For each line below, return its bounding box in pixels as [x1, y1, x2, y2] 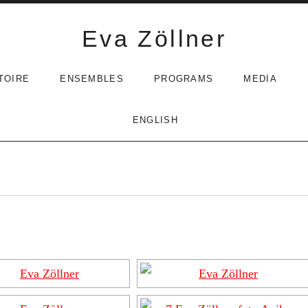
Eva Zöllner [81, 25, 227, 52]
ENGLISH [132, 115, 178, 125]
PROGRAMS [153, 74, 214, 84]
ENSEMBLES [60, 74, 124, 84]
